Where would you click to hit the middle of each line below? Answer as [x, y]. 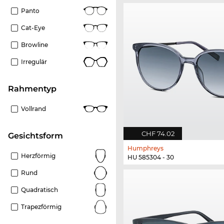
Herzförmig [38, 155]
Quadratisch [39, 189]
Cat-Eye [33, 27]
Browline [34, 44]
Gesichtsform [38, 135]
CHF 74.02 [158, 133]
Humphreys [145, 148]
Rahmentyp [35, 88]
